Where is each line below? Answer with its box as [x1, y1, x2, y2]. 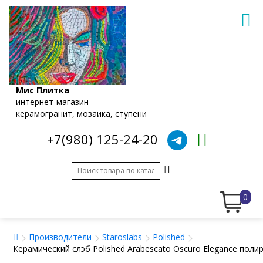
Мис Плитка [16, 84, 69, 96]
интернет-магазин [16, 96, 89, 107]
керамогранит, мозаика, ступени [16, 107, 147, 119]
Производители [29, 231, 92, 242]
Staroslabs [102, 231, 142, 242]
